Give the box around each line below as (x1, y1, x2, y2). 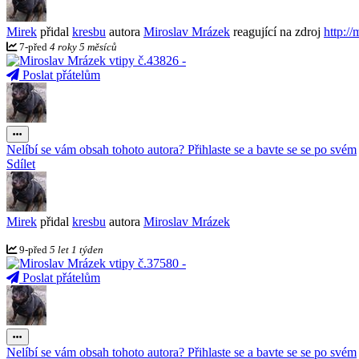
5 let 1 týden (50, 244, 103, 256)
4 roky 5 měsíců (50, 41, 117, 53)
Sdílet (6, 157, 35, 171)
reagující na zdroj (230, 25, 324, 38)
